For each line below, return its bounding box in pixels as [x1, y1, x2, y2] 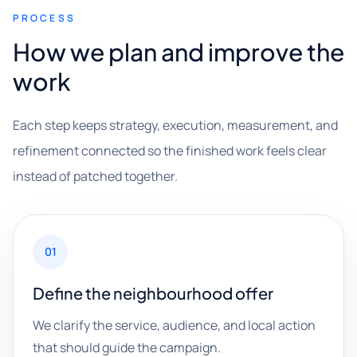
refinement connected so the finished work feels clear [13, 142, 327, 159]
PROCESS [13, 11, 76, 25]
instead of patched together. [13, 167, 178, 185]
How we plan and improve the [13, 37, 344, 67]
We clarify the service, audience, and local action [33, 316, 316, 334]
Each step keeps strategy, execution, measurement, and [13, 116, 338, 134]
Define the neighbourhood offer [33, 283, 273, 303]
